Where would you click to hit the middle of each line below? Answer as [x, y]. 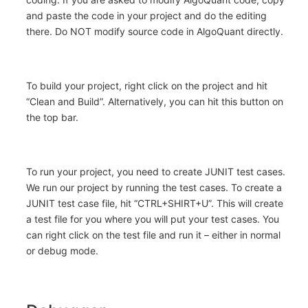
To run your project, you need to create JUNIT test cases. [156, 172]
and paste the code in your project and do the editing [146, 16]
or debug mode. [62, 251]
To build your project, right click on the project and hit [147, 86]
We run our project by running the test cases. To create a [154, 188]
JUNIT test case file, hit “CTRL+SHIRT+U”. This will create [155, 203]
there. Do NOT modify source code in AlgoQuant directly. [155, 32]
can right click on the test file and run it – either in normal [153, 235]
